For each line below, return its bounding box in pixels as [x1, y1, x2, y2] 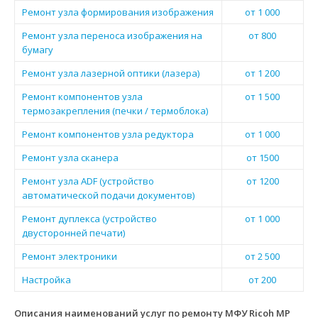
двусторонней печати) [21, 226, 125, 239]
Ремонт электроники [21, 250, 117, 263]
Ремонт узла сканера [21, 151, 119, 164]
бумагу [21, 43, 53, 56]
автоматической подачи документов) [21, 189, 194, 202]
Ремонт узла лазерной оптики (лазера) [21, 67, 199, 79]
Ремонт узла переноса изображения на [21, 29, 202, 42]
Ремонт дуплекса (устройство [21, 212, 157, 225]
